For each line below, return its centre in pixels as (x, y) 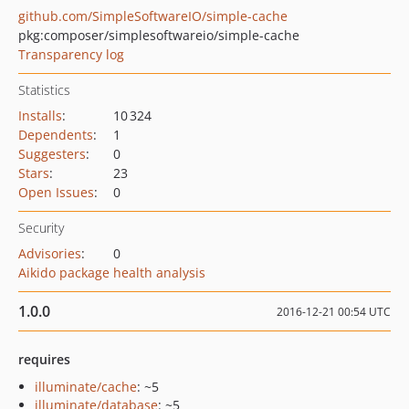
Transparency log (71, 54)
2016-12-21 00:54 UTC (334, 312)
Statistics (44, 90)
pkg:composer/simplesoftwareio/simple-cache (159, 35)
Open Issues (56, 192)
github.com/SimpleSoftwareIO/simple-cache (153, 16)
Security (41, 228)
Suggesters (52, 154)
